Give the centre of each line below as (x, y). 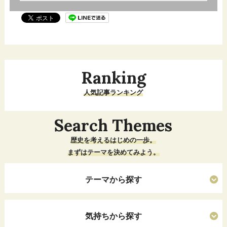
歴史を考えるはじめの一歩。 (113, 140)
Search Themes (113, 126)
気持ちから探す (113, 216)
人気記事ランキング (113, 93)
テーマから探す (113, 180)
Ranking (113, 78)
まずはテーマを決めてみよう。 (113, 153)
